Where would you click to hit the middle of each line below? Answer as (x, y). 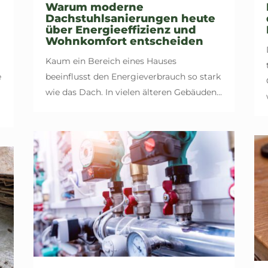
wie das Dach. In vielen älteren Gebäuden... (133, 92)
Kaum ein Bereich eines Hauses (111, 61)
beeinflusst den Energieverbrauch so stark (133, 76)
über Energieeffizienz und (121, 30)
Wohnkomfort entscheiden (124, 41)
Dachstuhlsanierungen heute (130, 18)
